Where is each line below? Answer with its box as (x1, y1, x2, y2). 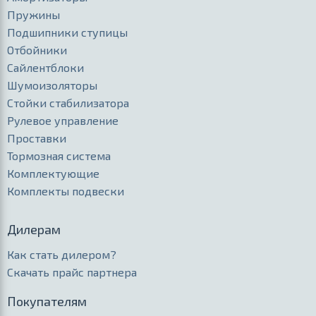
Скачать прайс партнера (7, 265, 137, 279)
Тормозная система (7, 149, 111, 163)
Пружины (7, 8, 60, 22)
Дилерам (7, 221, 61, 238)
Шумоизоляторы (7, 78, 97, 92)
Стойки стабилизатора (7, 96, 129, 110)
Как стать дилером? (7, 247, 116, 261)
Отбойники (7, 43, 67, 57)
